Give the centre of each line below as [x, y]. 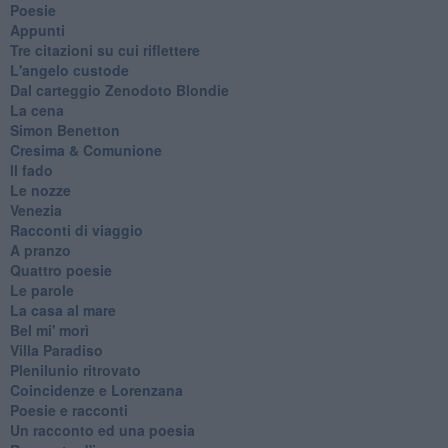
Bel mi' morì [49, 329]
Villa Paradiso [56, 349]
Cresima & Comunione [85, 149]
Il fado [31, 169]
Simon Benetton [64, 129]
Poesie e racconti [68, 409]
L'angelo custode [69, 69]
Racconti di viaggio [76, 229]
